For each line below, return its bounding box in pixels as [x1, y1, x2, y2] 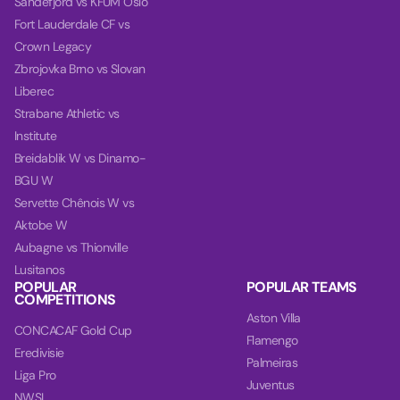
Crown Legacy [14, 38, 92, 54]
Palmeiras [246, 354, 297, 371]
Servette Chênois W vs [14, 195, 135, 211]
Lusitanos [14, 262, 64, 278]
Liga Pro [14, 367, 56, 383]
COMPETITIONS [14, 290, 116, 309]
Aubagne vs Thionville [14, 239, 129, 255]
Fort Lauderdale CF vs [14, 16, 130, 32]
